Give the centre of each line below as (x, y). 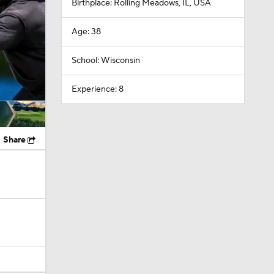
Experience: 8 (97, 89)
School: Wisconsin (106, 61)
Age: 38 (86, 32)
